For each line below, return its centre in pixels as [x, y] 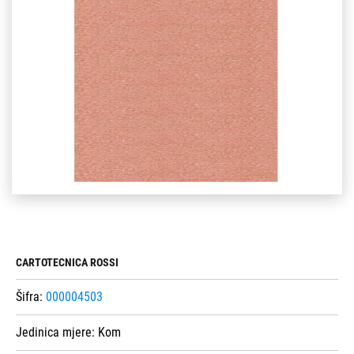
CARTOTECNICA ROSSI [67, 263]
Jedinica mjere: [57, 333]
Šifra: [31, 297]
